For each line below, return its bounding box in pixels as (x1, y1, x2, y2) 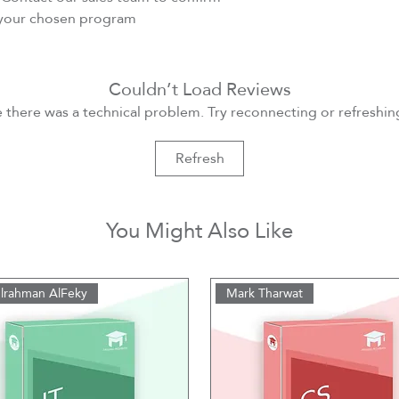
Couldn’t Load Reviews (108, 71, 291, 106)
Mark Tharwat (226, 281, 304, 305)
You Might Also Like (106, 209, 293, 250)
